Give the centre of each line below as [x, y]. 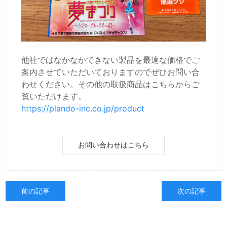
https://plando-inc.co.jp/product [83, 109]
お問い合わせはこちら [113, 145]
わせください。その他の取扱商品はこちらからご [111, 84]
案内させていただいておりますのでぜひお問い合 [111, 72]
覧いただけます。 [54, 97]
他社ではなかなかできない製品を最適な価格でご [111, 60]
